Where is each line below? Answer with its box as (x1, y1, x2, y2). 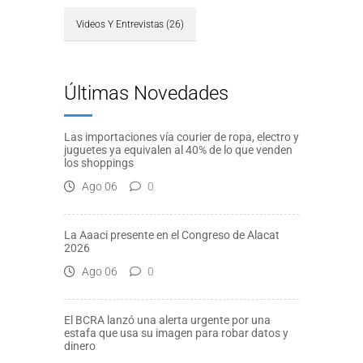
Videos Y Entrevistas (76, 19, 164, 31)
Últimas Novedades (64, 82, 228, 105)
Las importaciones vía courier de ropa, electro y (64, 130, 299, 144)
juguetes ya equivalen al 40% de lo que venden (64, 143, 293, 157)
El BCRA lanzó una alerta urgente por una (64, 314, 271, 327)
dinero (64, 340, 96, 353)
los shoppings (64, 156, 134, 170)
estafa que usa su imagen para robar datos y (64, 327, 288, 340)
